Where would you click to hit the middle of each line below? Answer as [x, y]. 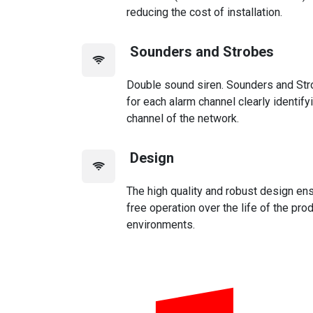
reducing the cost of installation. [204, 12]
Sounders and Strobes [200, 52]
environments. [161, 225]
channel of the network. [183, 118]
